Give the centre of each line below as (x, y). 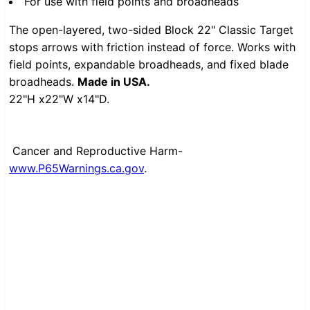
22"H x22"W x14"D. (59, 99)
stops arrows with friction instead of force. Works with (152, 47)
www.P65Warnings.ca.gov (76, 168)
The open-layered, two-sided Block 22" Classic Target (151, 29)
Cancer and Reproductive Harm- (98, 151)
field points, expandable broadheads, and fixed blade (149, 64)
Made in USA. (114, 81)
